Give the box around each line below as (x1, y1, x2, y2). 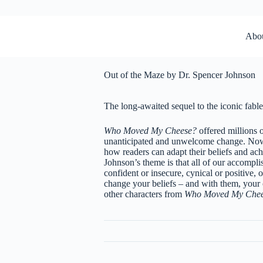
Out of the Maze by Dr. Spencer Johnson (103, 70, 255, 80)
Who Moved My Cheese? (103, 126, 199, 136)
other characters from (103, 189, 182, 200)
